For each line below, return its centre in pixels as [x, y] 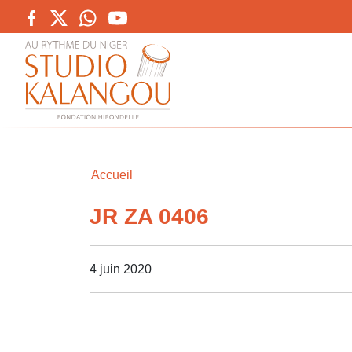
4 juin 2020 [121, 269]
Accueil [112, 175]
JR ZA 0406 [149, 216]
